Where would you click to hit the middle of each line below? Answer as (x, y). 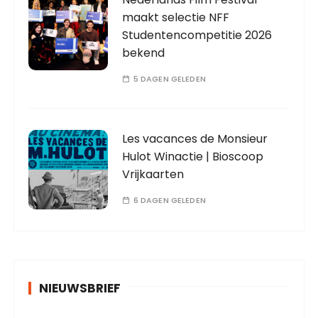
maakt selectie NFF (176, 18)
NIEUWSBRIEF (80, 289)
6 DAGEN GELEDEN (169, 201)
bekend (144, 53)
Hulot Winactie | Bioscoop (193, 157)
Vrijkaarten (153, 175)
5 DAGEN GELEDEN (169, 79)
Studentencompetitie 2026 (197, 35)
